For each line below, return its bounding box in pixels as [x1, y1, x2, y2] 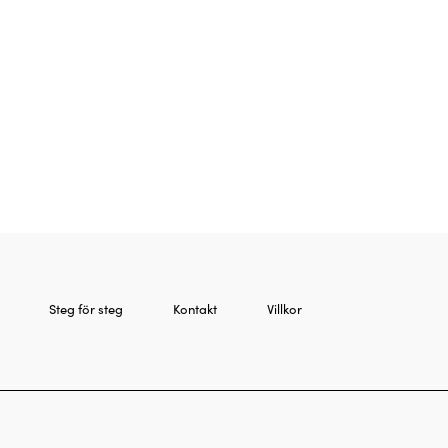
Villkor [266, 299, 302, 318]
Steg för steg [48, 299, 123, 318]
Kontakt [172, 299, 217, 318]
